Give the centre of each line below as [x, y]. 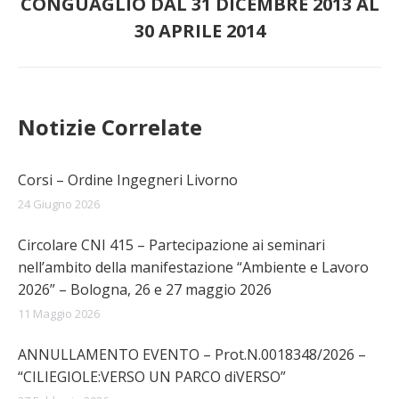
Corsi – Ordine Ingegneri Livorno [128, 180]
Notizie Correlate [110, 127]
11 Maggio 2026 [59, 313]
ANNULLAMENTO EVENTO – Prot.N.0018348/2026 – [192, 354]
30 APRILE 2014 [199, 31]
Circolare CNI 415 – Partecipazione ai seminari [171, 245]
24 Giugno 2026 [59, 204]
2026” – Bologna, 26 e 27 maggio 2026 [145, 289]
